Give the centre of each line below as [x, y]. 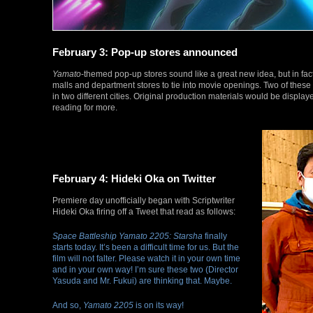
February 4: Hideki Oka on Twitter [134, 179]
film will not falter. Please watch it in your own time [146, 259]
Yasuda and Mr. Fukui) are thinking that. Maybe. [142, 281]
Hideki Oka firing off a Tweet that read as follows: [144, 212]
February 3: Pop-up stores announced [145, 52]
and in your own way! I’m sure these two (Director [145, 270]
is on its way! [159, 305]
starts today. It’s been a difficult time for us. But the [146, 247]
